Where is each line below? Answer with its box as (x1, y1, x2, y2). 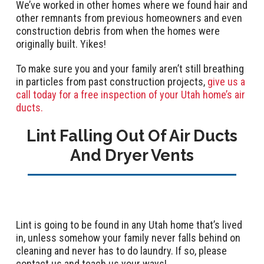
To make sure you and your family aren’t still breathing (16, 62, 244, 75)
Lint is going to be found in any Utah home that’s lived (16, 218, 242, 231)
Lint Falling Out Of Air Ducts (27, 126, 237, 145)
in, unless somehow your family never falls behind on (16, 231, 240, 244)
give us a (205, 75, 245, 88)
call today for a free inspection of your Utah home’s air (16, 88, 245, 101)
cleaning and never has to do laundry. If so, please (16, 244, 227, 257)
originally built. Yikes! (16, 37, 106, 50)
